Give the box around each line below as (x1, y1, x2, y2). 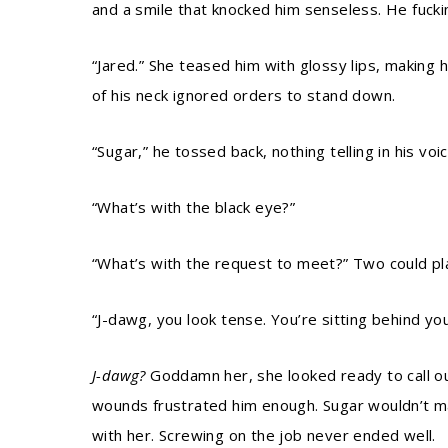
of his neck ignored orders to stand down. (92, 85, 396, 105)
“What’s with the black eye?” (92, 197, 296, 217)
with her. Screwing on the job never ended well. (92, 425, 436, 445)
